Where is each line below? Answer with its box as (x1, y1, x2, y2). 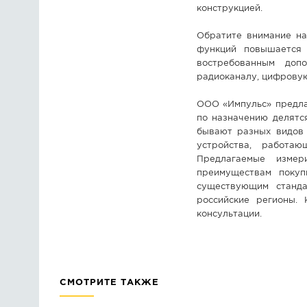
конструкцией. (197, 5, 262, 12)
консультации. (197, 210, 262, 218)
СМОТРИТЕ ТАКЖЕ (60, 279, 159, 286)
